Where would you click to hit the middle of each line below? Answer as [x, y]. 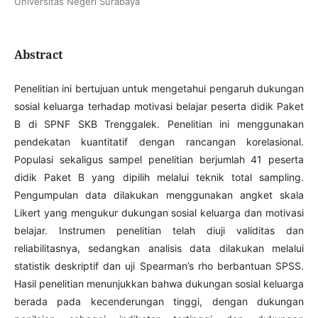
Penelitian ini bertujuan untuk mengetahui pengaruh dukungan [159, 88]
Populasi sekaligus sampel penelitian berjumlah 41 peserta [159, 159]
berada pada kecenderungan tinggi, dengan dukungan [159, 301]
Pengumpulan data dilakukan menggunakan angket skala [159, 194]
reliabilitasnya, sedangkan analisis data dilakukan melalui [159, 248]
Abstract [38, 54]
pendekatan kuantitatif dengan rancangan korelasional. [159, 141]
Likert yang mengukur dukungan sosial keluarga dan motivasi [159, 212]
